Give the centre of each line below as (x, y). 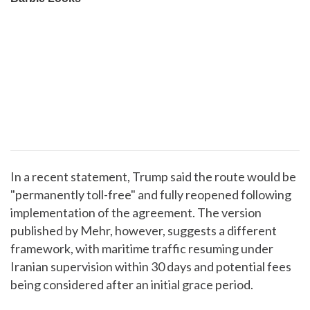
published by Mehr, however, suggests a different (144, 230)
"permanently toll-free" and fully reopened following (151, 194)
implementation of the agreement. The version (136, 212)
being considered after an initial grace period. (132, 284)
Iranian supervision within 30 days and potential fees (151, 266)
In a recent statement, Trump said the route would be (153, 176)
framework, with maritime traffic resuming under (142, 248)
